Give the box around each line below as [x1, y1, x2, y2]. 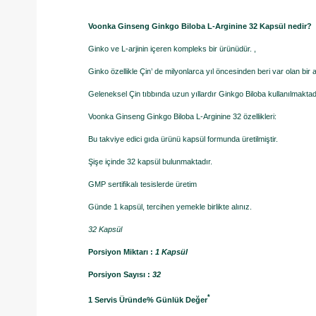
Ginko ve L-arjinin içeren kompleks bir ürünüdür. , [88, 44, 256, 54]
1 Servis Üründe [88, 295, 147, 304]
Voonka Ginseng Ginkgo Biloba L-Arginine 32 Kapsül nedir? [88, 22, 312, 31]
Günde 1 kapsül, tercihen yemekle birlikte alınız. [88, 202, 252, 212]
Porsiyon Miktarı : [88, 248, 155, 257]
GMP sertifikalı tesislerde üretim [88, 180, 197, 189]
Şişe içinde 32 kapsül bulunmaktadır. [88, 157, 212, 166]
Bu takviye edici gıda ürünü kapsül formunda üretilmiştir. [88, 135, 278, 144]
